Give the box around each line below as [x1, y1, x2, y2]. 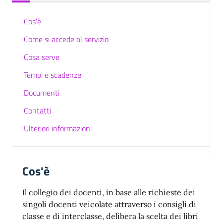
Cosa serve [24, 51, 59, 63]
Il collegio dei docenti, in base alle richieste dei [22, 187, 195, 197]
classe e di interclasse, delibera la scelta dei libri [22, 211, 198, 221]
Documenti [24, 87, 59, 99]
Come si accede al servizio [24, 33, 109, 45]
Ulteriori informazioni [24, 122, 92, 134]
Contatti [24, 105, 51, 116]
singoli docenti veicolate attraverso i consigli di [22, 199, 196, 209]
